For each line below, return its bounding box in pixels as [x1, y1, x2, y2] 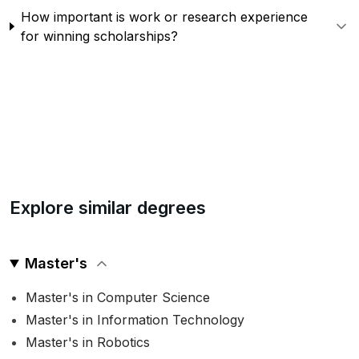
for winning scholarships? [20, 28, 178, 44]
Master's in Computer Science [26, 289, 210, 305]
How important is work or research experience [20, 9, 308, 25]
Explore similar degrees [10, 197, 206, 218]
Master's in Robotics [26, 334, 150, 350]
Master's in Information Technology [26, 312, 244, 328]
